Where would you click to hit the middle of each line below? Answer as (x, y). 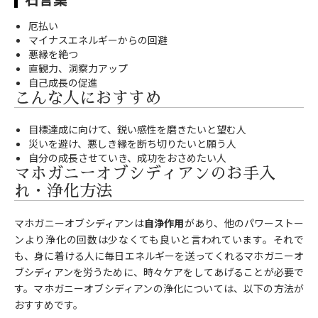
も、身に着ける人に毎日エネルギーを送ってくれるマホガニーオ (159, 256)
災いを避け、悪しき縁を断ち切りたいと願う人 (132, 144)
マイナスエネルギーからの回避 (98, 40)
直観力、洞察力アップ (78, 68)
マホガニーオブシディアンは (79, 223)
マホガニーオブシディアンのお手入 (145, 174)
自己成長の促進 (63, 83)
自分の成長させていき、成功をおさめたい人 (127, 158)
